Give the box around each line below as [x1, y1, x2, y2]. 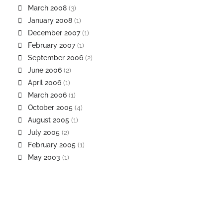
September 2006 [28, 54, 83, 62]
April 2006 [28, 79, 61, 87]
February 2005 [28, 141, 76, 149]
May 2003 [28, 153, 60, 161]
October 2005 [28, 104, 73, 111]
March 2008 [28, 4, 67, 12]
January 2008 [28, 16, 72, 24]
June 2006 [28, 66, 62, 74]
